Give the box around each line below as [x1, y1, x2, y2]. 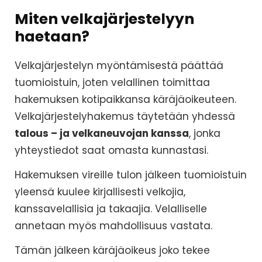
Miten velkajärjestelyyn [15, 9, 194, 30]
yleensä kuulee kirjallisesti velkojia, [15, 185, 185, 199]
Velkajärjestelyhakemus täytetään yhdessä [15, 109, 235, 124]
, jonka [189, 126, 220, 141]
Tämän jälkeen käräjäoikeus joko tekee [15, 243, 210, 258]
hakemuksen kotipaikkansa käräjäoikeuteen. [15, 92, 236, 107]
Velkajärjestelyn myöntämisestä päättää [15, 58, 223, 73]
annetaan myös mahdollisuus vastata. [15, 219, 212, 233]
